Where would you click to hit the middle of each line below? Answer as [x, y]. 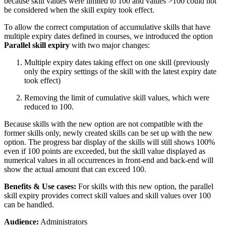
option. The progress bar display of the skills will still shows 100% [109, 142]
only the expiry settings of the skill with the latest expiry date [120, 71]
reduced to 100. [49, 106]
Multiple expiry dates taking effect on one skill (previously [117, 62]
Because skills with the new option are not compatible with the [103, 124]
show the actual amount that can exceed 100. [75, 169]
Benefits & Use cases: [41, 186]
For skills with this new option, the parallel [146, 186]
